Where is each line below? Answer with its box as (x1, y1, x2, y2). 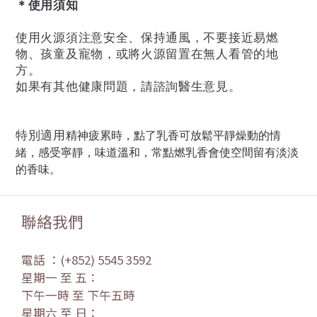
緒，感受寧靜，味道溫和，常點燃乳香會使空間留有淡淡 (16, 146, 299, 158)
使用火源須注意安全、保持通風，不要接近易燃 (16, 28, 279, 45)
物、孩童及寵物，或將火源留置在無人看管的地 (16, 45, 279, 62)
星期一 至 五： (21, 269, 99, 286)
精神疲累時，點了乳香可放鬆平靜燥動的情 (65, 129, 281, 142)
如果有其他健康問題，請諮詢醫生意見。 (16, 77, 241, 94)
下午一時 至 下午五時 (21, 287, 135, 304)
